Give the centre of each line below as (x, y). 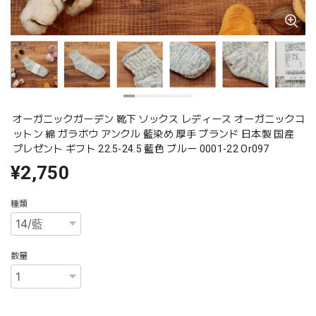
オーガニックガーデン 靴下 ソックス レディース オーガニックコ (159, 119)
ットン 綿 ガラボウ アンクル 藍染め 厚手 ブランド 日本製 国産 (153, 134)
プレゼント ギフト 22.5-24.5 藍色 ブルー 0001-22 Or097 (141, 148)
